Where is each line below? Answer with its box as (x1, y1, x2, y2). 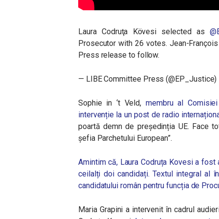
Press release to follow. (78, 50, 160, 60)
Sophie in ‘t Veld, (78, 98, 146, 108)
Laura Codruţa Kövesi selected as (78, 27, 210, 36)
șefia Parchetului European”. (78, 133, 172, 143)
